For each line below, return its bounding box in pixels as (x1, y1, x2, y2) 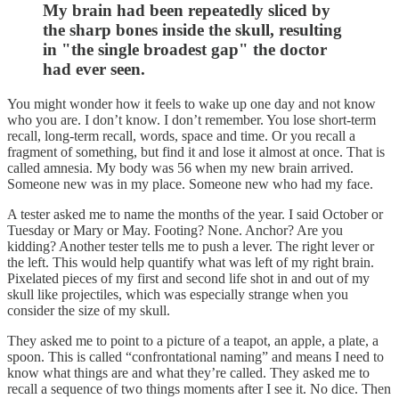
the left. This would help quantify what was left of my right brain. (7, 254, 374, 270)
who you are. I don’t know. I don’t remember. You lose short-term (7, 111, 376, 127)
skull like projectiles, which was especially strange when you (7, 286, 348, 302)
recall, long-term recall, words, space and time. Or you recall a (7, 127, 355, 143)
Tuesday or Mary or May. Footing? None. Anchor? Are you (7, 222, 343, 238)
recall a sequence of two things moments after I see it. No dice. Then (7, 380, 391, 396)
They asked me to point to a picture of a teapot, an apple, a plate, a (7, 332, 379, 348)
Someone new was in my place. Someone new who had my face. (7, 175, 373, 191)
